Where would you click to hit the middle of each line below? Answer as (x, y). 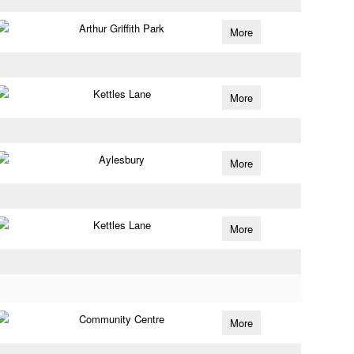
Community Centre (122, 319)
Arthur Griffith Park (122, 28)
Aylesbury (122, 159)
